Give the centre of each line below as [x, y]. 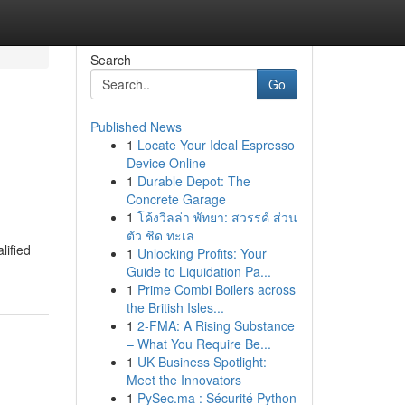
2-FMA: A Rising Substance [216, 325]
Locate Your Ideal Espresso [216, 145]
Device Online [166, 163]
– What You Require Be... [198, 344]
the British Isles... [175, 307]
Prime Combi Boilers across [216, 289]
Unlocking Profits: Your [202, 253]
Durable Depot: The [193, 181]
